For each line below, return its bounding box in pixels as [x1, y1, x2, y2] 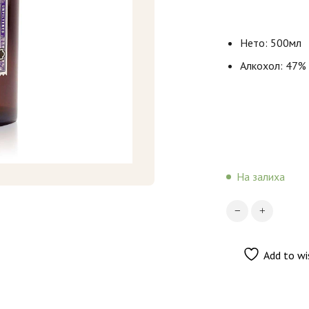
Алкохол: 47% [240, 58, 306, 72]
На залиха [237, 169, 285, 183]
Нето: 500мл [240, 35, 301, 50]
